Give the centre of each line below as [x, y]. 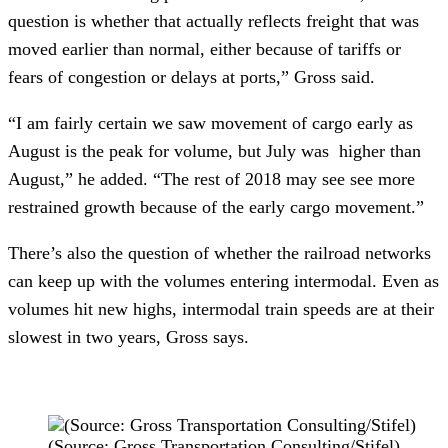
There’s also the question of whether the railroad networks [219, 253]
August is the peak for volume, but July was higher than [214, 151]
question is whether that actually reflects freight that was [213, 21]
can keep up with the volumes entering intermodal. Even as [223, 281]
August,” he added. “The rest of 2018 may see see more [211, 179]
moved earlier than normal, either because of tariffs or [204, 49]
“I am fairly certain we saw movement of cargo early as [210, 123]
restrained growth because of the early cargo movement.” [216, 207]
